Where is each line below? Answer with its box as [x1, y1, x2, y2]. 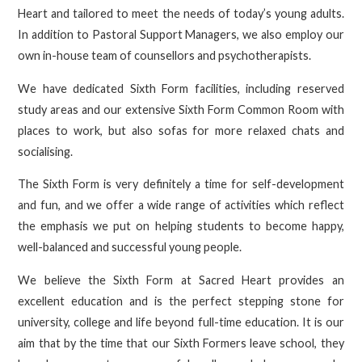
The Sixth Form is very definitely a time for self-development [18, 177, 344, 192]
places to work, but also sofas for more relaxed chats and [18, 123, 344, 137]
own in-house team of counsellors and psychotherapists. [18, 48, 312, 63]
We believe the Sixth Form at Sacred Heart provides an [18, 272, 344, 287]
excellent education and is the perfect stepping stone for [18, 293, 344, 308]
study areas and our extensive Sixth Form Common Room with [18, 102, 344, 116]
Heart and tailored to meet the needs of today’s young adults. [18, 6, 344, 21]
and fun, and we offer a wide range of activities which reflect [18, 198, 344, 213]
